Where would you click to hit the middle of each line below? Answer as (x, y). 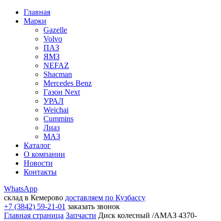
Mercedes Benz (68, 83)
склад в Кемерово (34, 198)
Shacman (58, 74)
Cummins (58, 119)
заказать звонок (94, 206)
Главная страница (34, 215)
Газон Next (62, 92)
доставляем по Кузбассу (105, 198)
